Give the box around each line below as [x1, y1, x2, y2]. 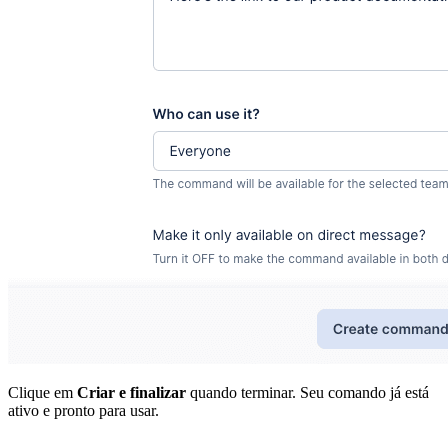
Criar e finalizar [77, 384, 186, 402]
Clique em [8, 384, 77, 402]
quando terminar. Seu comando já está [186, 384, 429, 402]
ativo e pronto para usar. [8, 402, 159, 420]
